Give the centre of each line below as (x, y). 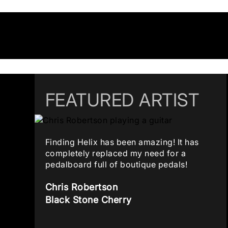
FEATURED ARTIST (122, 100)
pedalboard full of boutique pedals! (116, 164)
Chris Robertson (81, 187)
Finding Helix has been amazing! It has (122, 142)
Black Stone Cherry (88, 199)
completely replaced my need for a (115, 153)
